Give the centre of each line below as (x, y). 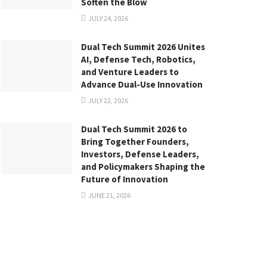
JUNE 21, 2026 (109, 195)
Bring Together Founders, (135, 142)
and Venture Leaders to (130, 72)
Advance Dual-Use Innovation (142, 85)
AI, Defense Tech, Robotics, (138, 60)
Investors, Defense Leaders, (140, 154)
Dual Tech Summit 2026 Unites (143, 47)
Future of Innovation (125, 179)
